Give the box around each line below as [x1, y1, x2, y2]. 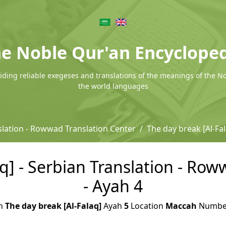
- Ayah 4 [83, 175, 143, 197]
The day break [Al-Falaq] [5, 200, 101, 211]
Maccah [165, 200, 197, 211]
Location [128, 200, 165, 211]
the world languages [78, 81, 148, 91]
